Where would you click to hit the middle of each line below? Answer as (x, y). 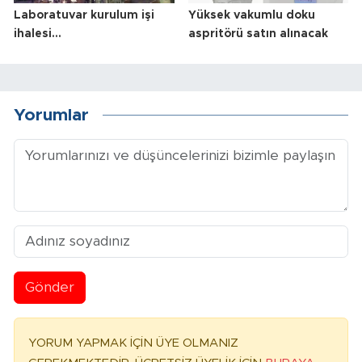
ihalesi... (38, 34)
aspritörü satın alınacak (258, 34)
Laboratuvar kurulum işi (84, 15)
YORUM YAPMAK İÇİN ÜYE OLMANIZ (133, 343)
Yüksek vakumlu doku (251, 15)
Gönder (49, 288)
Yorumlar (51, 116)
